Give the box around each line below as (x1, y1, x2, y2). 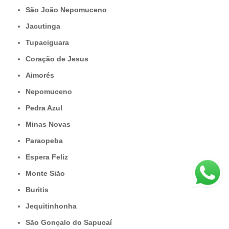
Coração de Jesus (31, 55, 88, 63)
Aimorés (31, 71, 54, 80)
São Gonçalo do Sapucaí (30, 218, 112, 227)
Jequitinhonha (30, 202, 77, 211)
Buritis (31, 186, 49, 194)
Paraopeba (30, 136, 63, 145)
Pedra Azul (30, 104, 62, 112)
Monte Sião (32, 169, 65, 178)
